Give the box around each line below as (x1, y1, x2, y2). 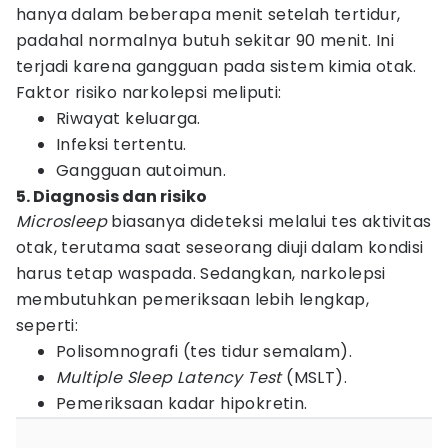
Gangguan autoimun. (56, 159, 227, 182)
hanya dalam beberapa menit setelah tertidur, (16, 3, 401, 26)
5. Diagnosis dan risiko (16, 185, 207, 208)
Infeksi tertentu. (56, 133, 187, 156)
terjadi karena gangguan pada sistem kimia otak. (16, 55, 417, 78)
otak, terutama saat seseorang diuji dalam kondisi (16, 236, 424, 259)
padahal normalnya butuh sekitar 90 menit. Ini (16, 29, 394, 52)
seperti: (16, 314, 79, 337)
